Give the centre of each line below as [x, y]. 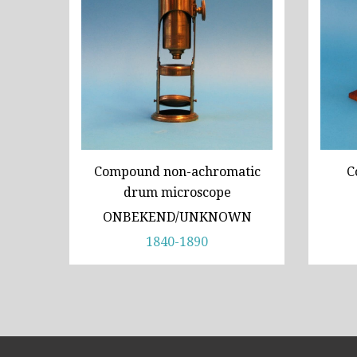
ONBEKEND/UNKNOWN [177, 217]
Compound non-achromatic [177, 172]
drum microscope [177, 192]
